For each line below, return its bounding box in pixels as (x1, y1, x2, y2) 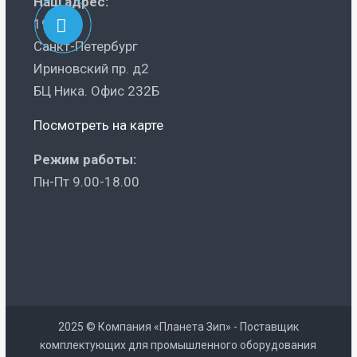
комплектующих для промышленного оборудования (40, 339, 317, 352)
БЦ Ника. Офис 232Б (33, 83, 159, 100)
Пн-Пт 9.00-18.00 (33, 174, 139, 190)
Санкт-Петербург (33, 38, 138, 55)
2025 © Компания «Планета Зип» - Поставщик (57, 320, 299, 334)
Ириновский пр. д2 (33, 61, 149, 77)
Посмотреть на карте (33, 117, 163, 134)
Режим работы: (33, 151, 136, 168)
